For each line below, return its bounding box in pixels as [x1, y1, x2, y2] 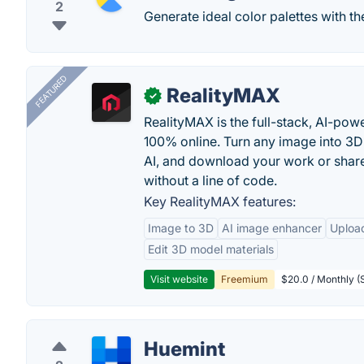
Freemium [221, 273, 268, 285]
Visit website [150, 273, 208, 285]
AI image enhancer [222, 221, 322, 235]
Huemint [144, 337, 225, 361]
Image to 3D [148, 221, 214, 235]
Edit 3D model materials [148, 242, 274, 256]
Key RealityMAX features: [144, 193, 296, 210]
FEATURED [32, 73, 69, 110]
